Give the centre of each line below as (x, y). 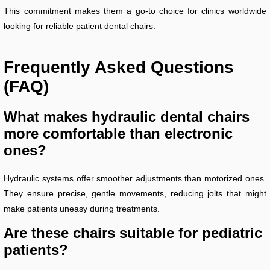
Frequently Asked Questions (119, 67)
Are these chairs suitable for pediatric (133, 233)
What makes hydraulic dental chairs (127, 116)
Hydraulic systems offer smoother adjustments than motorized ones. (135, 178)
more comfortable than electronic (118, 133)
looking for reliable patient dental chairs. (80, 26)
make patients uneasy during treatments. (82, 208)
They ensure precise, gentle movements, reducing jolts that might (135, 193)
